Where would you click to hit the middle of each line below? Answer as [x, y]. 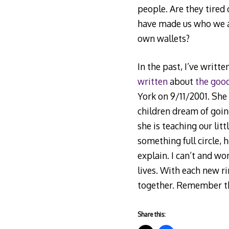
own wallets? [163, 38]
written [152, 82]
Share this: [151, 215]
